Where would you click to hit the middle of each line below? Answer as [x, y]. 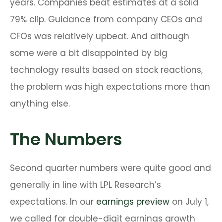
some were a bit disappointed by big [89, 53]
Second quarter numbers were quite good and [111, 168]
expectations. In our [53, 202]
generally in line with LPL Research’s [85, 185]
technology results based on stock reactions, [106, 70]
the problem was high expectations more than [110, 87]
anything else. [40, 104]
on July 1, [189, 202]
